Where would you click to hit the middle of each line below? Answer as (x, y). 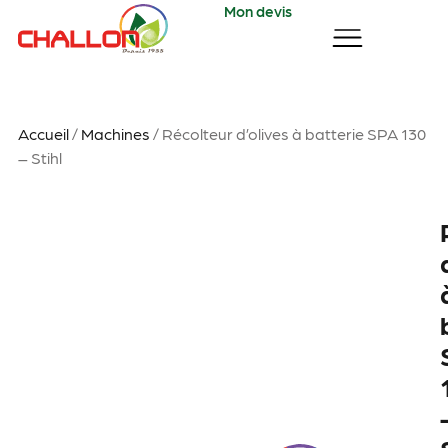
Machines (115, 133)
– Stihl (39, 157)
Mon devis (258, 11)
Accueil (43, 133)
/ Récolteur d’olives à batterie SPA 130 (287, 133)
